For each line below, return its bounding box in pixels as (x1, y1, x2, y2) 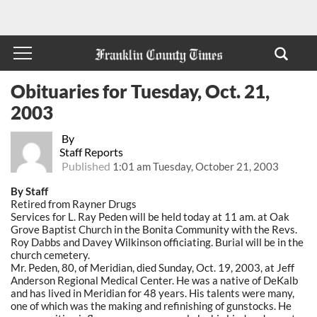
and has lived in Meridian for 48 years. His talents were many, (11, 286, 294, 299)
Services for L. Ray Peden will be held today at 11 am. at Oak (11, 209, 289, 223)
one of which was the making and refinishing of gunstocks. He (11, 299, 292, 312)
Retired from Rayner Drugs (11, 197, 137, 210)
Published (59, 158, 113, 173)
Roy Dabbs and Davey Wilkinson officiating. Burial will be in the (11, 235, 304, 248)
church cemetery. (11, 248, 90, 261)
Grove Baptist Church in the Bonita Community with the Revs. (11, 222, 297, 236)
